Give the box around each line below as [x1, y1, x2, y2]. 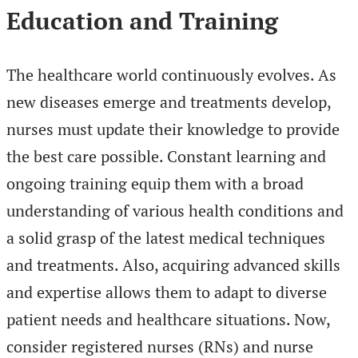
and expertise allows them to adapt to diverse [6, 281, 327, 304]
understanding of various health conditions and [6, 200, 344, 222]
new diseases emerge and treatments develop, [6, 91, 331, 113]
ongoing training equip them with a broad [6, 173, 304, 195]
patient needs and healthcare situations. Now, [6, 308, 330, 331]
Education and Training [6, 5, 278, 38]
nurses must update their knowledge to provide [6, 118, 340, 141]
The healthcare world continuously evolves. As [6, 64, 336, 86]
